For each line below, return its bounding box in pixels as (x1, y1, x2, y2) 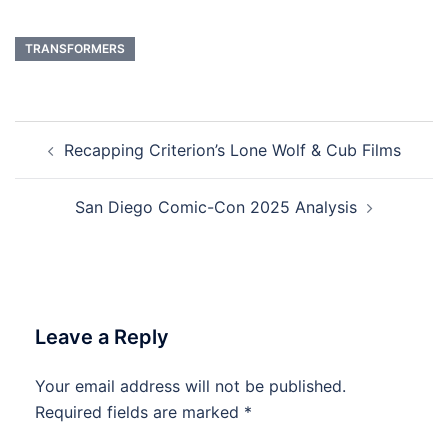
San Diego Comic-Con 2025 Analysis (75, 197, 357, 218)
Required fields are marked (35, 402, 244, 423)
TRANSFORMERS (25, 41, 125, 57)
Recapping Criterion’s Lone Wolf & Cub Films (63, 140, 401, 161)
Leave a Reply (35, 325, 169, 350)
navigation (14, 147, 137, 177)
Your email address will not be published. (35, 376, 346, 397)
